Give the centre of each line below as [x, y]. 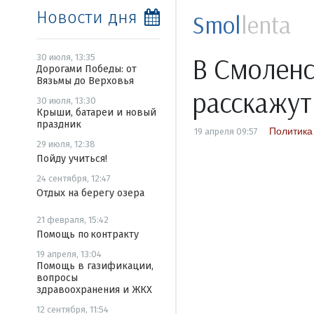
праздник [59, 124]
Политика [291, 131]
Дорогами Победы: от [87, 69]
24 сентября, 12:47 [74, 178]
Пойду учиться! [72, 159]
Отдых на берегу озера [90, 193]
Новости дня [87, 18]
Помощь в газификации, [95, 266]
